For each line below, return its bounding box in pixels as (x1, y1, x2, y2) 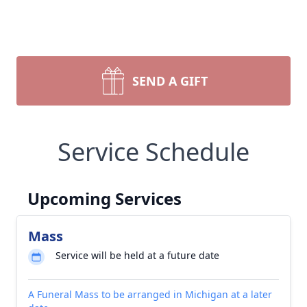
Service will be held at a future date (56, 249, 219, 262)
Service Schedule (58, 135, 249, 169)
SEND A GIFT (132, 73, 208, 89)
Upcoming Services (27, 187, 182, 210)
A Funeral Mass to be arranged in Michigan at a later (28, 288, 272, 301)
